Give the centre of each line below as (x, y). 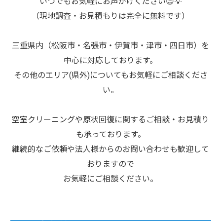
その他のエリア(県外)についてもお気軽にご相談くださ (110, 75)
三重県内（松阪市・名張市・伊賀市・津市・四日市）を (110, 46)
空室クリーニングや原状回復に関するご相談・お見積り (110, 120)
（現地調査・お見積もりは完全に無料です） (110, 16)
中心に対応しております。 (110, 60)
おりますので (110, 164)
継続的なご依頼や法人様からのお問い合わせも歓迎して (110, 149)
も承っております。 (110, 134)
